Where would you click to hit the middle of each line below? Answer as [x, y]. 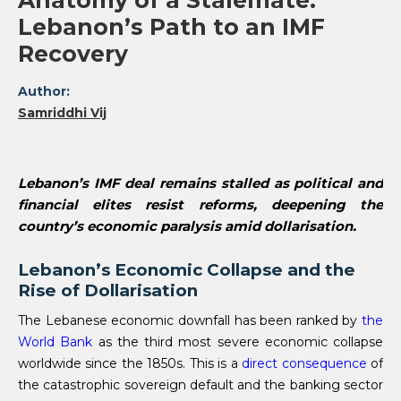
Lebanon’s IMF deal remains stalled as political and [200, 183]
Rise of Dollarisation [108, 291]
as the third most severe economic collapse [238, 342]
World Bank [55, 342]
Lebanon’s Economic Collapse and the [187, 270]
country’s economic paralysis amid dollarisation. [187, 226]
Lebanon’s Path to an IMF [171, 27]
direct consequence [304, 364]
